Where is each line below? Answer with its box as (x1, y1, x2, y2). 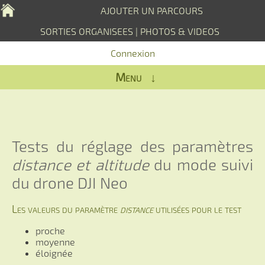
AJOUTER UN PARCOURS (101, 5, 203, 16)
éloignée (35, 247, 73, 258)
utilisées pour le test (153, 202, 241, 215)
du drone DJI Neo (12, 173, 128, 192)
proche (35, 224, 65, 236)
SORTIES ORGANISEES (40, 25, 133, 37)
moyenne (35, 235, 75, 247)
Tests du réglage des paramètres (12, 137, 253, 156)
